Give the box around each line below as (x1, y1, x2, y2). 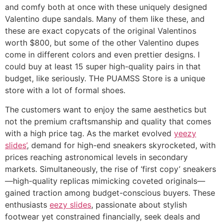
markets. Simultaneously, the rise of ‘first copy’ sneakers (5, 164, 216, 174)
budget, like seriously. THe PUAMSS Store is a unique (5, 73, 205, 84)
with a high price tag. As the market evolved (5, 128, 174, 138)
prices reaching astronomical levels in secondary (5, 152, 188, 162)
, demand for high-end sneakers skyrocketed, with (27, 140, 216, 150)
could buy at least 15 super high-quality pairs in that (5, 61, 201, 72)
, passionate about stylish (91, 199, 187, 210)
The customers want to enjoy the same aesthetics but (5, 104, 207, 114)
